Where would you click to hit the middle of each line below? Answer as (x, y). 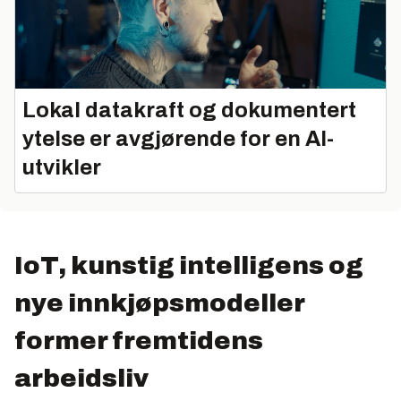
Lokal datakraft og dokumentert (189, 110)
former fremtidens (139, 340)
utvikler (62, 167)
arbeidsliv (81, 378)
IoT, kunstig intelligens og (189, 265)
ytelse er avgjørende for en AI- (178, 138)
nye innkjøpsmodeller (159, 303)
